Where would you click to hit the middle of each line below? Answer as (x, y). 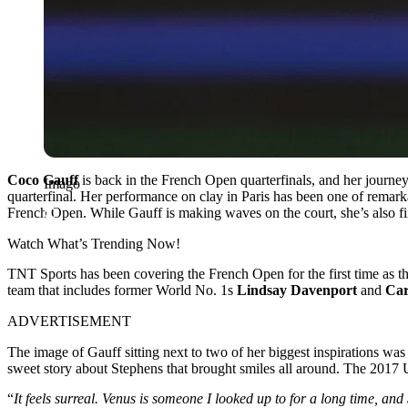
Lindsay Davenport (297, 290)
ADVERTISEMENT (69, 321)
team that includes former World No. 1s (122, 290)
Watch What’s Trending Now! (94, 243)
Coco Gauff (43, 179)
